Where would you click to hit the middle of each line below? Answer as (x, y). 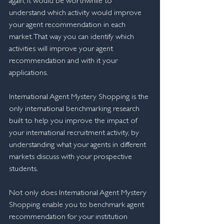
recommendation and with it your (64, 61)
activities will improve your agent (62, 49)
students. (23, 169)
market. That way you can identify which (72, 37)
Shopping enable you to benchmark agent (77, 205)
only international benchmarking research (75, 109)
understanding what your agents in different (78, 145)
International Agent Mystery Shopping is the (80, 97)
